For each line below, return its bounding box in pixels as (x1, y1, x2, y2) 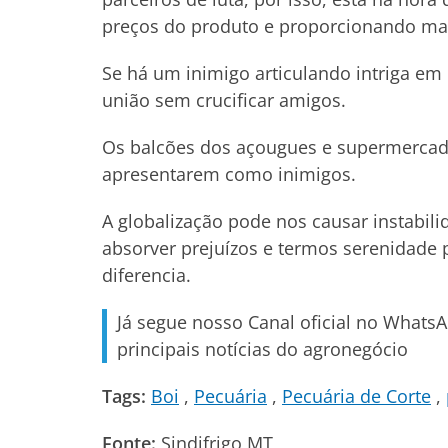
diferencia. (102, 263, 191, 287)
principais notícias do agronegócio (117, 337, 408, 361)
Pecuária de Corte (282, 384, 431, 408)
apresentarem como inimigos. (102, 162, 356, 186)
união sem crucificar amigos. (102, 88, 346, 112)
